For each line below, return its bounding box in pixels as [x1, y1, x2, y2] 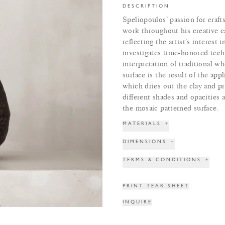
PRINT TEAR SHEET [123, 182, 189, 189]
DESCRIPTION [123, 3, 170, 9]
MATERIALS [123, 120, 161, 127]
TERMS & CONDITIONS [123, 156, 201, 163]
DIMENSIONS [123, 138, 167, 145]
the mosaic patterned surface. [123, 103, 218, 113]
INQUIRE [123, 198, 152, 205]
